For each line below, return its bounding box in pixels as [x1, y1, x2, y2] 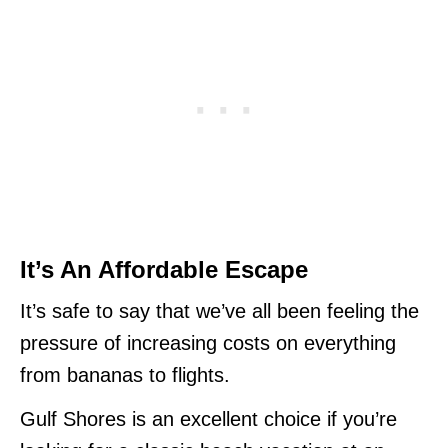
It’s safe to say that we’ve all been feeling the [20, 299, 419, 322]
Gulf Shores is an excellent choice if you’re [20, 407, 397, 430]
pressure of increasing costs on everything [20, 331, 396, 354]
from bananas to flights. [20, 363, 230, 386]
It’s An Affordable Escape [20, 255, 308, 283]
